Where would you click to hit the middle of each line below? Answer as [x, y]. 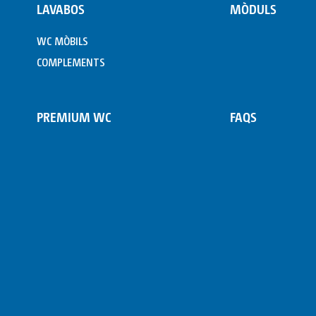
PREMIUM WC [74, 117]
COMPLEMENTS [71, 62]
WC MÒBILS [62, 41]
